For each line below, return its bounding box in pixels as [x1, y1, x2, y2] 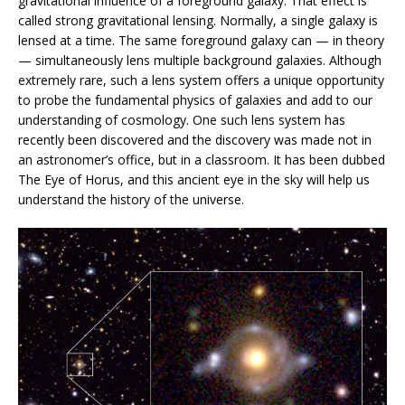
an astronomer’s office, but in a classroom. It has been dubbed [18, 151, 385, 169]
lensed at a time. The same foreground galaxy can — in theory [18, 32, 384, 50]
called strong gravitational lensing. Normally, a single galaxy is [18, 12, 378, 30]
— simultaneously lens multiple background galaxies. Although [18, 52, 381, 70]
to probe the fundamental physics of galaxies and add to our [18, 91, 372, 109]
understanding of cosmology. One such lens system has [18, 111, 345, 129]
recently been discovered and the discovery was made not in [18, 131, 372, 149]
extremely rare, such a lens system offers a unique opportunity [18, 71, 384, 89]
